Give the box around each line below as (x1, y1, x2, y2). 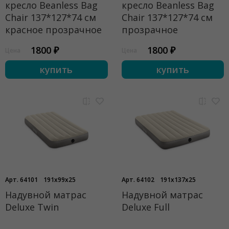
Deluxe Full (121, 201, 170, 213)
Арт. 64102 (121, 175, 154, 184)
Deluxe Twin (5, 201, 59, 213)
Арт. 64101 (5, 175, 38, 184)
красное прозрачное (5, 24, 102, 36)
